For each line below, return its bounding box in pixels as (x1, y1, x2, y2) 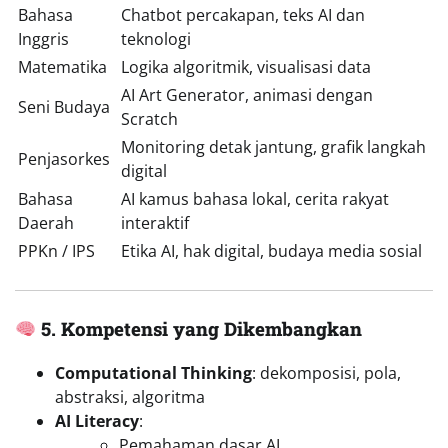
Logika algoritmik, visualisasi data (121, 55, 371, 78)
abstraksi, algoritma (55, 386, 205, 409)
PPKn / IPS (18, 239, 95, 262)
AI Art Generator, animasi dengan (121, 83, 373, 106)
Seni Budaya (18, 95, 110, 118)
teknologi (121, 27, 191, 50)
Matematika (18, 55, 107, 78)
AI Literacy (55, 410, 139, 433)
